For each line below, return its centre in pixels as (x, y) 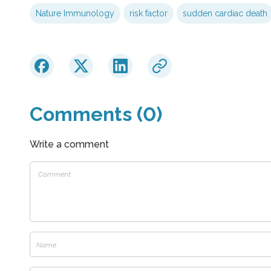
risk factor (148, 14)
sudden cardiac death (225, 14)
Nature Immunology (75, 14)
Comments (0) (96, 114)
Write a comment (69, 145)
